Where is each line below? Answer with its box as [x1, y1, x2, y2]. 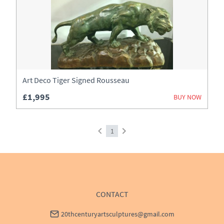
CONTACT [95, 189, 128, 199]
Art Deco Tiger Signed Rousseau [22, 75, 129, 85]
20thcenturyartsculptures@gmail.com [60, 209, 174, 218]
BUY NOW [173, 92, 201, 101]
